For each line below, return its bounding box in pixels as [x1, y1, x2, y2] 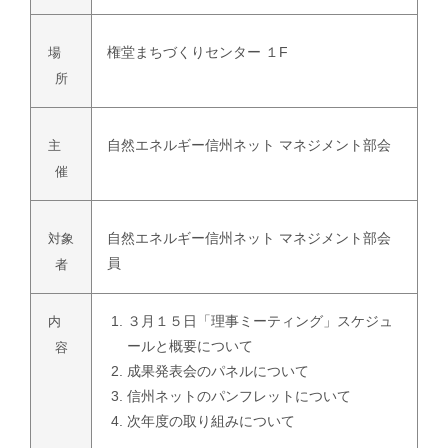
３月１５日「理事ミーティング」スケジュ [127, 313, 393, 330]
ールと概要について [127, 338, 253, 355]
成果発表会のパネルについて [127, 363, 309, 380]
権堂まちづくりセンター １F [107, 44, 288, 61]
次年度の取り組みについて [127, 413, 295, 430]
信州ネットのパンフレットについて [127, 388, 351, 405]
